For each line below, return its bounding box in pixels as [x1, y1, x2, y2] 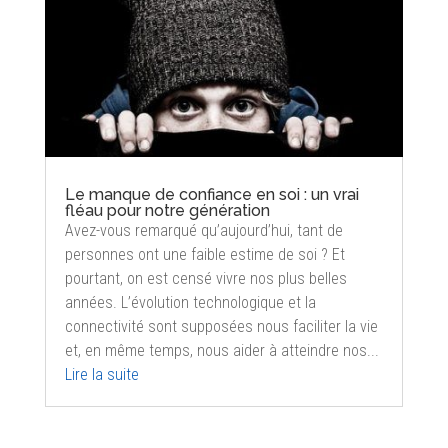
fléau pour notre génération [64, 200, 270, 220]
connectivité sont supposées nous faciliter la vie [64, 316, 378, 336]
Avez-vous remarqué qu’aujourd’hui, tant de [64, 220, 343, 240]
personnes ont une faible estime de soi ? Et [64, 244, 345, 264]
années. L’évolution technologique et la [64, 292, 316, 312]
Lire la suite [64, 364, 139, 384]
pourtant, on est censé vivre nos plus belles [64, 268, 347, 288]
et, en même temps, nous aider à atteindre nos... [64, 340, 379, 360]
